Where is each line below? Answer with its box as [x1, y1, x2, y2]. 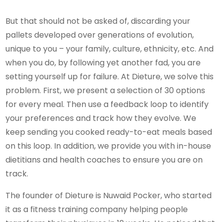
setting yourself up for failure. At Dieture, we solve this [5, 70, 214, 82]
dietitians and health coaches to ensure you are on [5, 154, 203, 166]
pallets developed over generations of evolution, [5, 29, 194, 41]
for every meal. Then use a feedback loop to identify [5, 98, 209, 110]
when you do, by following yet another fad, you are [5, 56, 201, 68]
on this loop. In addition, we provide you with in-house [5, 140, 212, 152]
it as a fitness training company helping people [5, 203, 188, 215]
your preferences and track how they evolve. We [5, 112, 197, 124]
